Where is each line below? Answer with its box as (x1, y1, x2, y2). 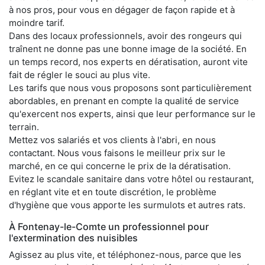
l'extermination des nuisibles (9, 232, 138, 244)
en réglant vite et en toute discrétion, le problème (9, 186, 216, 198)
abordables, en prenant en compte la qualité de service (9, 95, 239, 106)
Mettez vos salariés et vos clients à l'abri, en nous (9, 134, 216, 146)
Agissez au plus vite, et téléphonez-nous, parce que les (9, 249, 241, 260)
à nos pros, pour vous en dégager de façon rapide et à (9, 4, 235, 15)
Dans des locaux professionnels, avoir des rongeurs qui (9, 30, 242, 41)
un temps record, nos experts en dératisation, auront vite (9, 56, 248, 67)
